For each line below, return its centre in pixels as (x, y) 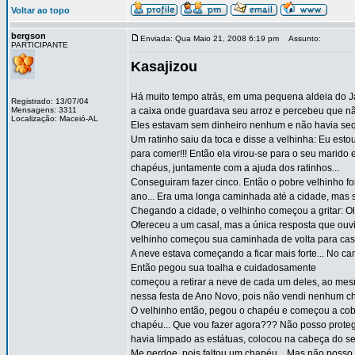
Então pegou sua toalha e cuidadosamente (223, 268)
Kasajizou (164, 67)
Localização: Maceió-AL (55, 118)
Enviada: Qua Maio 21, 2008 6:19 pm (210, 38)
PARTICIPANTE (40, 45)
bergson (29, 36)
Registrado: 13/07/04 (50, 101)
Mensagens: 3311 (44, 110)
